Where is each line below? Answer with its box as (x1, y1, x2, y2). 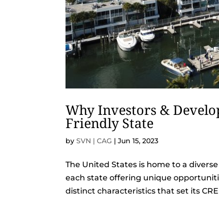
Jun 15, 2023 (118, 136, 159, 146)
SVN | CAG (76, 136, 112, 146)
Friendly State (66, 114, 154, 132)
